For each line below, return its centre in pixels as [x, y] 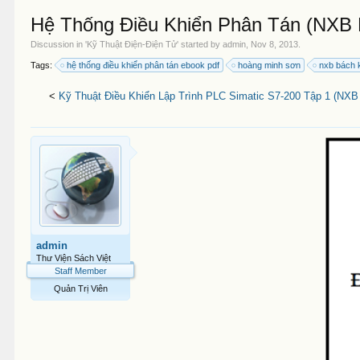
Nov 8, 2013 [275, 44]
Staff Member [80, 271]
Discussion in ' [59, 44]
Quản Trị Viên [80, 288]
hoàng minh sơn [270, 65]
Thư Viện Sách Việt [74, 258]
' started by [200, 44]
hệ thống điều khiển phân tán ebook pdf [143, 65]
